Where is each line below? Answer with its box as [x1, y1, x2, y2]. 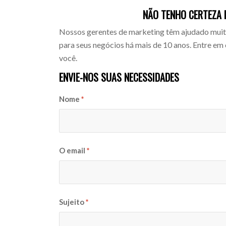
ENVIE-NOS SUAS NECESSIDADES [59, 69, 180, 85]
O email [59, 145, 87, 155]
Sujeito [59, 197, 86, 206]
